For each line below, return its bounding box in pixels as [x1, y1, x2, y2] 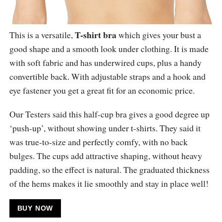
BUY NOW [17, 204, 54, 213]
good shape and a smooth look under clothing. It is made [9, 43, 209, 55]
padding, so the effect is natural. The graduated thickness [9, 164, 210, 176]
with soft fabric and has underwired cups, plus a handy [9, 56, 202, 69]
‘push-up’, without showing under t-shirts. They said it [9, 122, 201, 134]
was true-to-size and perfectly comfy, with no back [9, 136, 188, 148]
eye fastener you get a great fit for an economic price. [9, 84, 195, 97]
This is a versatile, [9, 29, 75, 41]
